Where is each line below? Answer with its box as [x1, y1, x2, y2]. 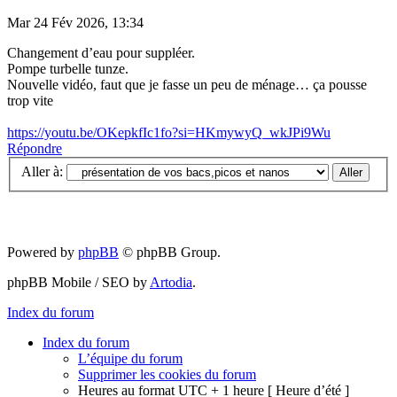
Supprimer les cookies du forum [78, 367, 256, 383]
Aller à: [21, 164, 63, 180]
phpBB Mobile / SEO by [7, 275, 150, 291]
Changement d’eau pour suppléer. [7, 44, 195, 60]
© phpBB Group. [119, 245, 221, 261]
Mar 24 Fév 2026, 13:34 [7, 14, 144, 30]
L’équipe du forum [78, 351, 183, 367]
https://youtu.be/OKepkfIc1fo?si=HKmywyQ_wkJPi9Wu [7, 124, 331, 140]
